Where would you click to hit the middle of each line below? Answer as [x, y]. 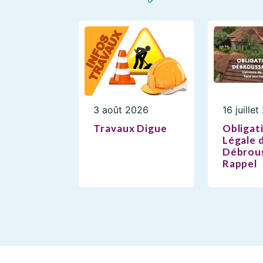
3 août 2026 [121, 109]
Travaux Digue [130, 128]
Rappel [240, 163]
